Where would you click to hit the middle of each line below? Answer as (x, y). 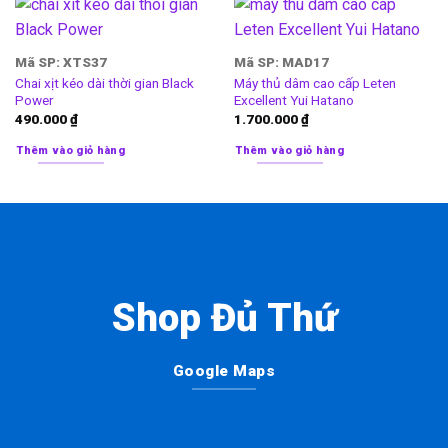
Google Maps (224, 370)
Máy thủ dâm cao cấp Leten (314, 83)
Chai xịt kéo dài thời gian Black (104, 83)
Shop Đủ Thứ (224, 318)
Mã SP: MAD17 (281, 61)
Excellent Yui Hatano (293, 100)
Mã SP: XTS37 (60, 61)
